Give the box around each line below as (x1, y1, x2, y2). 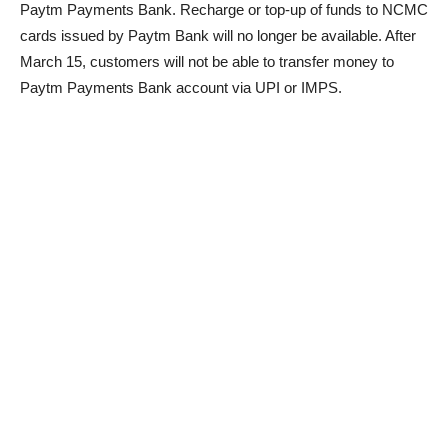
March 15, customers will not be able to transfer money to (20, 53, 394, 71)
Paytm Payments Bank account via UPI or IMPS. (20, 79, 342, 97)
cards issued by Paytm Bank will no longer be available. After (20, 27, 416, 45)
